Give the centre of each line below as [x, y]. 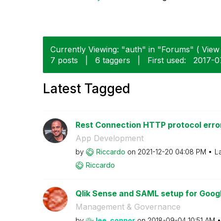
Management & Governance [128, 206]
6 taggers [113, 60]
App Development [109, 138]
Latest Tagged [87, 88]
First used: [167, 60]
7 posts [64, 60]
